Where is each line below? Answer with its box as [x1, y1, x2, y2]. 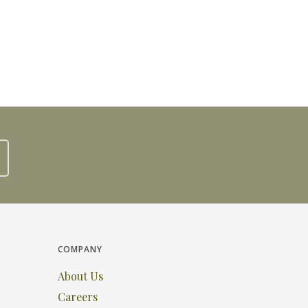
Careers [58, 289, 98, 304]
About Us [58, 269, 104, 283]
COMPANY [58, 243, 103, 255]
